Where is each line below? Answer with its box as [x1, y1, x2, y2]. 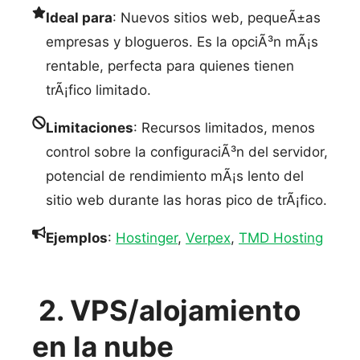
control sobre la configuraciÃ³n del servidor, [46, 144, 328, 160]
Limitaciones [46, 120, 133, 136]
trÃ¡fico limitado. [46, 82, 151, 98]
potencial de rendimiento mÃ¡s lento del [46, 168, 304, 184]
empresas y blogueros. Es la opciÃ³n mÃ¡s [46, 34, 318, 50]
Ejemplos [46, 230, 108, 246]
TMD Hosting [239, 230, 323, 246]
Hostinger [116, 230, 178, 246]
